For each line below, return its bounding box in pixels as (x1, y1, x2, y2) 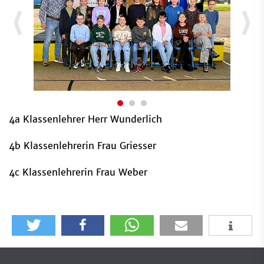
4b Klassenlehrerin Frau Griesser (9, 139, 156, 151)
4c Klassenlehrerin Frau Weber (9, 166, 147, 178)
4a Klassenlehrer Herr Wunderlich (9, 113, 162, 125)
